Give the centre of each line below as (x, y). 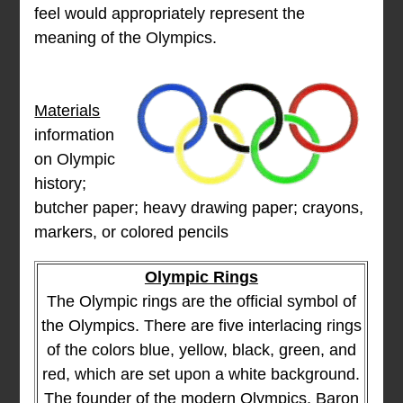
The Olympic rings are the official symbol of (201, 302)
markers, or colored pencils (132, 233)
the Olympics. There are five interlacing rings (201, 326)
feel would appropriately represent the (170, 14)
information (75, 135)
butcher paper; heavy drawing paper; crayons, (199, 208)
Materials (67, 111)
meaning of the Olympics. (126, 38)
